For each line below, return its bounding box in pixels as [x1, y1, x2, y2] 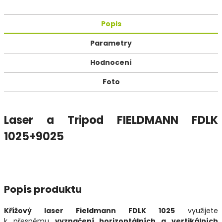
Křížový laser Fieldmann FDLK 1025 [4, 205, 175, 216]
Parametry [90, 38, 132, 48]
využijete [175, 205, 218, 216]
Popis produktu [4, 182, 82, 196]
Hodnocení [90, 57, 132, 67]
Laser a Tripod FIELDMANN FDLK [4, 112, 218, 128]
